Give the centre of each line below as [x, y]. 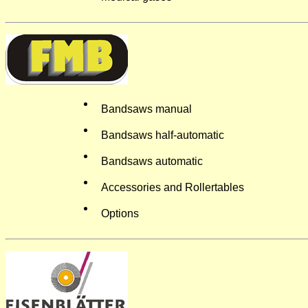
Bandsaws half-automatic [163, 135]
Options [120, 213]
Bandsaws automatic [152, 161]
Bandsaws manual [146, 109]
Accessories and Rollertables [173, 187]
